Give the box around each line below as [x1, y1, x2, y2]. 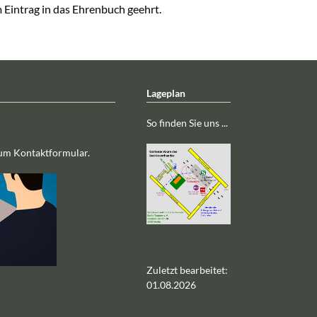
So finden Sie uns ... [146, 117, 228, 129]
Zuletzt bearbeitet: [146, 264, 228, 277]
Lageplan [146, 86, 185, 99]
